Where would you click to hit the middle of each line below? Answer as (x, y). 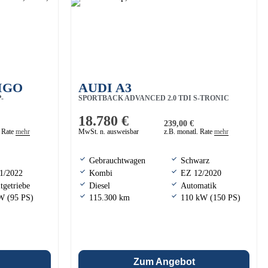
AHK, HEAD (99, 108)
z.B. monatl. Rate (189, 132)
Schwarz (195, 160)
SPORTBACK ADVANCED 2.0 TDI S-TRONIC (154, 98)
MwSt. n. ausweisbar (109, 132)
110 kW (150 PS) (211, 198)
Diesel (100, 185)
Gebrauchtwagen (117, 160)
